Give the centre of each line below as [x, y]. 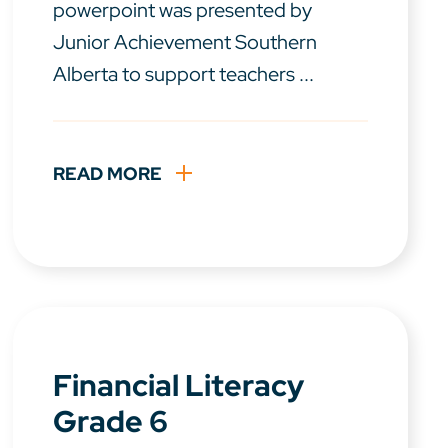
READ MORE [108, 174]
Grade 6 [111, 421]
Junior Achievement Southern [185, 42]
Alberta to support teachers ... [184, 74]
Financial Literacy [179, 385]
